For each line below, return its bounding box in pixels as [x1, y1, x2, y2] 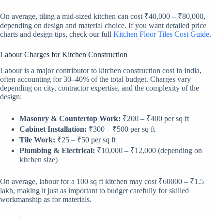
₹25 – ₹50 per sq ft [55, 136, 116, 144]
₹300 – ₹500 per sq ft [87, 125, 155, 134]
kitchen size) [19, 155, 58, 164]
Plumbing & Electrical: [19, 146, 95, 155]
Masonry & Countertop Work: [19, 114, 121, 123]
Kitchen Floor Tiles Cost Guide [113, 30, 209, 39]
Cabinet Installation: [19, 125, 87, 134]
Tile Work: [19, 136, 55, 144]
